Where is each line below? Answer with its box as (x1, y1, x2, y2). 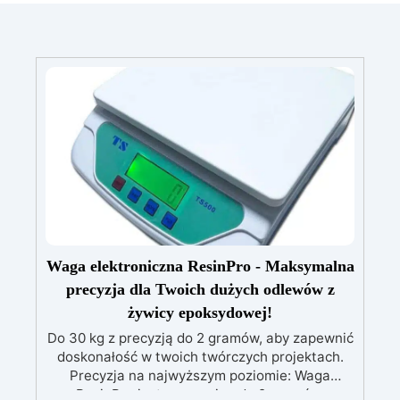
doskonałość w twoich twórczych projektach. (56, 348, 344, 366)
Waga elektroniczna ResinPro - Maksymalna (46, 257, 354, 276)
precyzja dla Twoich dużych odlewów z (65, 280, 335, 299)
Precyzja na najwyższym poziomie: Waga (70, 367, 330, 385)
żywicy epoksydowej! (128, 304, 272, 322)
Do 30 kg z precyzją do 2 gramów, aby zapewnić (46, 329, 354, 347)
